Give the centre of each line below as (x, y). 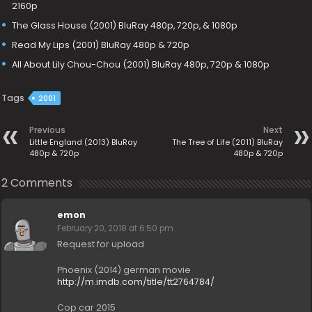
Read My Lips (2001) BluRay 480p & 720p (101, 45)
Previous (48, 130)
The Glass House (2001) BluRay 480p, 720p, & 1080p (125, 25)
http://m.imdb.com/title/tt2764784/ (136, 282)
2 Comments (37, 183)
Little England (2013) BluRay (84, 142)
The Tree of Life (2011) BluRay (227, 142)
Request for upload (101, 244)
